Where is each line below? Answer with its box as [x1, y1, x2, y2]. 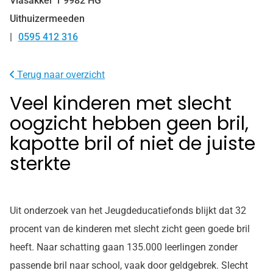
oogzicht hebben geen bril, [10, 111, 249, 136]
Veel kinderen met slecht [10, 91, 232, 116]
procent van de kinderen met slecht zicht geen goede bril [10, 223, 250, 235]
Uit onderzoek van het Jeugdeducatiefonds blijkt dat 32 [10, 205, 246, 216]
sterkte [10, 151, 71, 177]
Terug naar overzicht [15, 69, 105, 80]
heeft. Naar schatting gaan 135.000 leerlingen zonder [10, 241, 238, 253]
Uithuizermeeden [10, 13, 85, 24]
